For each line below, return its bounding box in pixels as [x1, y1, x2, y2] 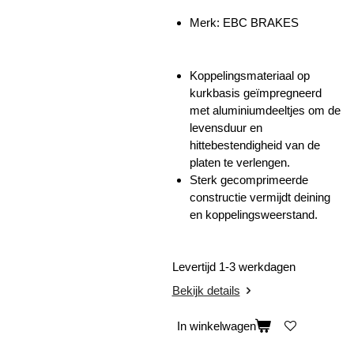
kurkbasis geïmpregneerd [190, 85, 322, 100]
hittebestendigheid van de [190, 137, 320, 152]
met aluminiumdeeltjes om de [190, 103, 341, 117]
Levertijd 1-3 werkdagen [171, 260, 299, 274]
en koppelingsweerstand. [190, 207, 318, 221]
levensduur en [190, 120, 262, 134]
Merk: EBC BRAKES [190, 16, 299, 30]
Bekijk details [171, 283, 240, 297]
